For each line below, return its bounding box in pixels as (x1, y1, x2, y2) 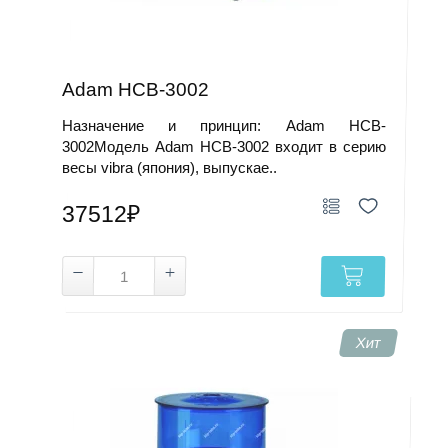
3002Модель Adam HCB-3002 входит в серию (62, 138, 386, 155)
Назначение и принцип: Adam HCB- (62, 117, 386, 134)
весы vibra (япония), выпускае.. (62, 159, 278, 176)
